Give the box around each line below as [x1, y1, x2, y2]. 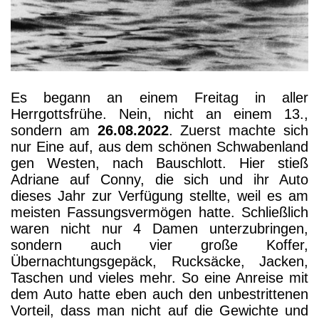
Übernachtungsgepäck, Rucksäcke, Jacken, [11, 253, 308, 270]
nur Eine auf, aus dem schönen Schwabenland [11, 139, 308, 155]
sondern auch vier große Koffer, [11, 237, 308, 253]
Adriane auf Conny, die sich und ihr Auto [11, 172, 308, 188]
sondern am [11, 122, 98, 139]
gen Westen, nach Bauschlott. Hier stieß [11, 155, 308, 172]
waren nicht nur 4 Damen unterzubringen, [11, 221, 308, 237]
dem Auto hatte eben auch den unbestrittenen [11, 286, 308, 303]
